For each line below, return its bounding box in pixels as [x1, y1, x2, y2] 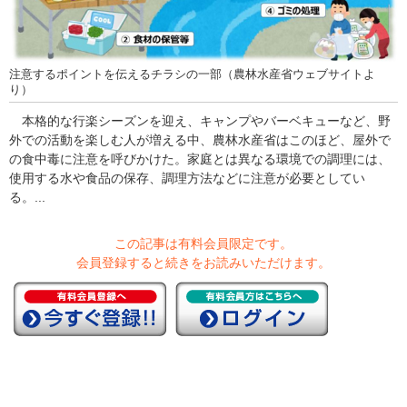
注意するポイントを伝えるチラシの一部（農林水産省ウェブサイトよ [9, 68, 375, 82]
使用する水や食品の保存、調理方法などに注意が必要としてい [9, 171, 365, 186]
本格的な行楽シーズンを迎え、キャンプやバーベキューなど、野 [9, 114, 391, 129]
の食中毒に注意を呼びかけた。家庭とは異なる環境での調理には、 [9, 152, 391, 167]
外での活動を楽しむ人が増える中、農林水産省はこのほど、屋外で [9, 133, 391, 148]
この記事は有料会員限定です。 [114, 236, 293, 252]
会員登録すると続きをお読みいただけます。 [76, 255, 331, 271]
